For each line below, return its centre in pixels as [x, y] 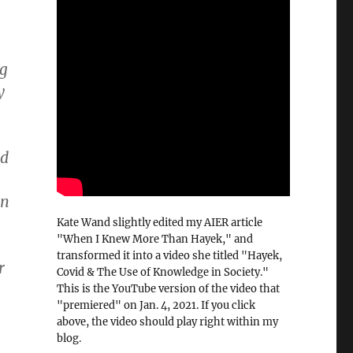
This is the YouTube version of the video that [168, 288]
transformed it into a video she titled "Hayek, [169, 255]
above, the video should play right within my [167, 321]
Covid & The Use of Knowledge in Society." [162, 272]
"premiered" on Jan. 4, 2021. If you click [156, 305]
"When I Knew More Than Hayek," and [154, 239]
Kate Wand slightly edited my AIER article [159, 222]
